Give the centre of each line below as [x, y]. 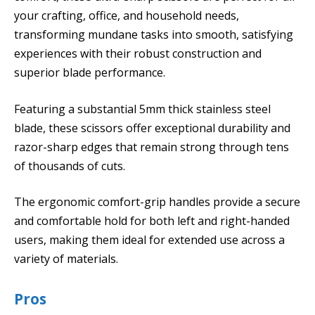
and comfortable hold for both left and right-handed [152, 221]
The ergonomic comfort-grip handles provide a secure [157, 202]
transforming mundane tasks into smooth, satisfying [154, 35]
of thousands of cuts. [70, 166]
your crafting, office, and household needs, [127, 16]
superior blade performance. [90, 73]
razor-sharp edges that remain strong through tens [152, 147]
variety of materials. [66, 259]
